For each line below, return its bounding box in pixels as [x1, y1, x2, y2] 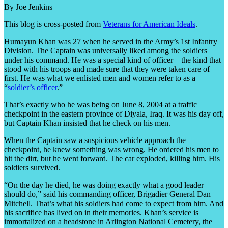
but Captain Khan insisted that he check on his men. [4, 118, 170, 127]
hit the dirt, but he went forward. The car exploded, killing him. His [4, 154, 220, 163]
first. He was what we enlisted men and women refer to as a [4, 73, 195, 82]
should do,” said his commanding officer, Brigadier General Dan [4, 189, 211, 198]
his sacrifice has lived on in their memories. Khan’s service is [4, 208, 198, 217]
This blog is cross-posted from [4, 19, 103, 28]
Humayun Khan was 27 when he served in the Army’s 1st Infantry [4, 37, 217, 46]
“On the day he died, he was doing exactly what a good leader [4, 180, 204, 189]
